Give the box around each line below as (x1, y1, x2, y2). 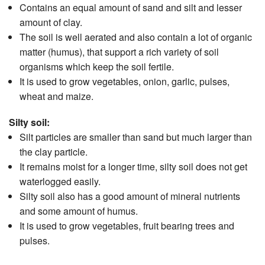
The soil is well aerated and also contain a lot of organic (19, 30, 252, 44)
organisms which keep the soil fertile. (19, 60, 174, 74)
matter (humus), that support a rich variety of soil (19, 45, 219, 59)
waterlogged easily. (19, 174, 101, 189)
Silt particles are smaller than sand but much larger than (19, 130, 252, 144)
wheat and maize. (19, 89, 93, 104)
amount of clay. (19, 15, 82, 30)
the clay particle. (19, 145, 88, 159)
